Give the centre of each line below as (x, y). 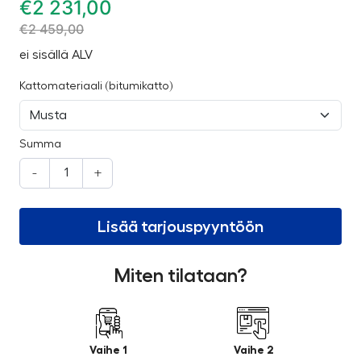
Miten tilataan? (180, 275)
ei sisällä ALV (56, 54)
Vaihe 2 (253, 349)
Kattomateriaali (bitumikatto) (96, 86)
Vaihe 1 (108, 349)
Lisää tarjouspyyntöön (180, 226)
